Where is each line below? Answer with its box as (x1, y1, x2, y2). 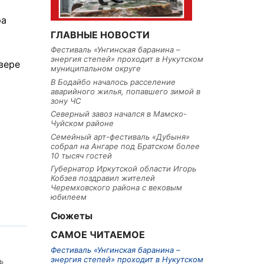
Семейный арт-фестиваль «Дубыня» (51, 131, 190, 141)
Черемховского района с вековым (51, 183, 182, 193)
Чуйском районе (51, 118, 114, 128)
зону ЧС (51, 95, 81, 105)
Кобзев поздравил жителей (51, 173, 155, 183)
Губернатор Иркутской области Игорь (51, 164, 196, 174)
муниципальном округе (51, 64, 141, 74)
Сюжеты (51, 210, 93, 222)
